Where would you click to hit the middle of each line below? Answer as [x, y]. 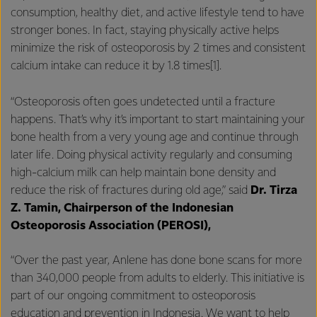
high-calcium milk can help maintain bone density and [143, 173]
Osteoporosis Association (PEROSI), [111, 226]
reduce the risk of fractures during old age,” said [131, 190]
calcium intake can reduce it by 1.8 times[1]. [116, 66]
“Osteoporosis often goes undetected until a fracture [143, 102]
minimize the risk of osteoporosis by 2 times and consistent [158, 48]
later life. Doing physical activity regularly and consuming [151, 155]
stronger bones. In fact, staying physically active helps [145, 31]
